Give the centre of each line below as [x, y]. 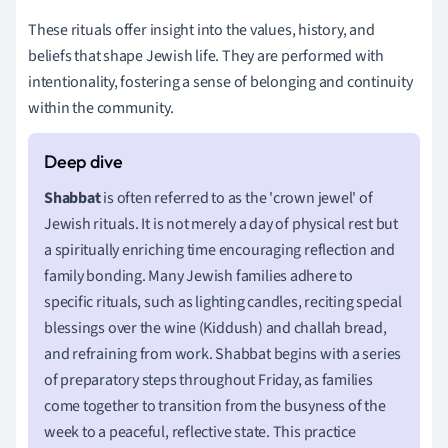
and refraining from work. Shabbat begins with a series [223, 353]
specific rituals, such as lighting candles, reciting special [223, 301]
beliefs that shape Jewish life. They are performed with [206, 55]
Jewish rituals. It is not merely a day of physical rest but [221, 223]
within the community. [101, 107]
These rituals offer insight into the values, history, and [201, 29]
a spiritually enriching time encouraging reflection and [219, 249]
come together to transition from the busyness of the [215, 405]
